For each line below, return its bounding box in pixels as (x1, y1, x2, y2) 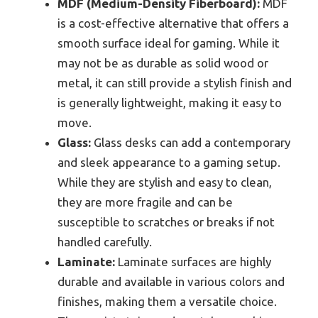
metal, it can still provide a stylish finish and (57, 75, 292, 89)
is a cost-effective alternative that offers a (57, 16, 289, 30)
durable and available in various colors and (57, 274, 285, 288)
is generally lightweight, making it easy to (57, 95, 282, 109)
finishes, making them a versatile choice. (57, 294, 277, 308)
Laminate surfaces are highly (115, 254, 271, 268)
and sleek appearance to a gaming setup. (57, 155, 280, 169)
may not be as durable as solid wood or (57, 55, 268, 70)
